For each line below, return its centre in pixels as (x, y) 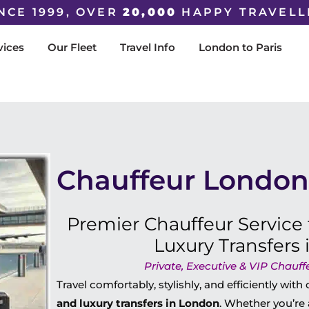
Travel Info (147, 47)
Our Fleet (72, 47)
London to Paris (240, 47)
